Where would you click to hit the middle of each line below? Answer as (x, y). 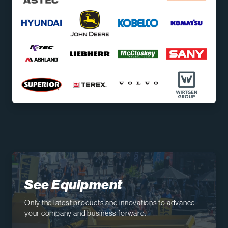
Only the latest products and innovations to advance (110, 202)
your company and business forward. (85, 213)
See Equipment (74, 184)
